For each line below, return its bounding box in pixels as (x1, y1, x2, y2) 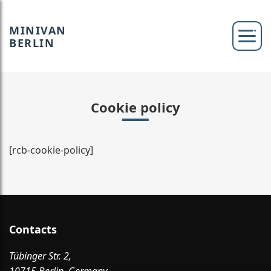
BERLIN (9, 35, 54, 50)
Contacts (9, 222, 57, 237)
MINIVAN (9, 22, 67, 38)
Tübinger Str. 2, (9, 249, 71, 263)
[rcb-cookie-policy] (9, 143, 93, 157)
